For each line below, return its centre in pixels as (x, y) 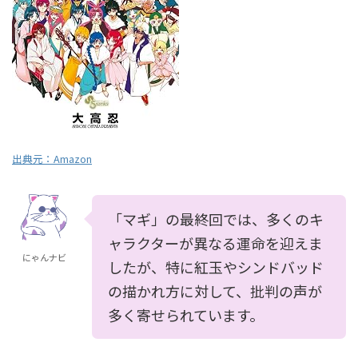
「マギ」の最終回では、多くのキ (216, 219)
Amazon (73, 159)
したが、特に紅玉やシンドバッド (216, 267)
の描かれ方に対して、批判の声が (215, 291)
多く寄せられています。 (186, 315)
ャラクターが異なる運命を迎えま (215, 243)
